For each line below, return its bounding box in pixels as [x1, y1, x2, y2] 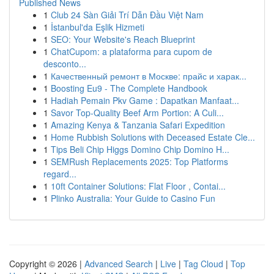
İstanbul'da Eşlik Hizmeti [51, 21, 144, 33]
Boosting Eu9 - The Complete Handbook [51, 82, 207, 94]
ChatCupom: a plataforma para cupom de [51, 45, 212, 57]
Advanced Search [84, 257, 153, 270]
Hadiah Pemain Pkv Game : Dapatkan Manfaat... [51, 94, 239, 106]
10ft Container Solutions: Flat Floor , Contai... [51, 180, 226, 192]
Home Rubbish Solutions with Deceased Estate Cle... [51, 131, 255, 143]
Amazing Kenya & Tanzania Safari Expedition [51, 119, 225, 131]
